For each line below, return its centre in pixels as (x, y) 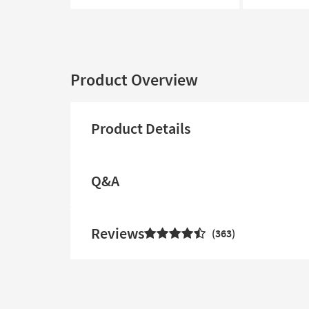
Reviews (118, 233)
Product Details (141, 129)
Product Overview (134, 80)
